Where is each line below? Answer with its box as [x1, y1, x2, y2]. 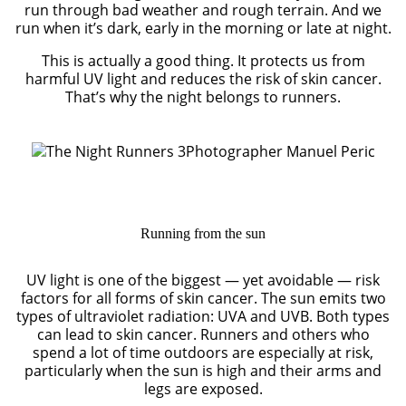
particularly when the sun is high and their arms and [24, 360, 382, 381]
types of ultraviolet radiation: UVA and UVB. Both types [16, 305, 390, 326]
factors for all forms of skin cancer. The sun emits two [20, 287, 386, 308]
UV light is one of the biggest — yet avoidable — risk [26, 269, 380, 290]
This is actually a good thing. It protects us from [41, 50, 365, 71]
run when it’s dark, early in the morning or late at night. [14, 17, 391, 38]
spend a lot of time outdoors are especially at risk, [33, 342, 373, 362]
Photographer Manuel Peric [185, 140, 375, 161]
